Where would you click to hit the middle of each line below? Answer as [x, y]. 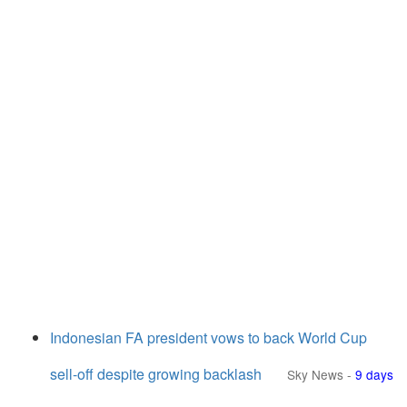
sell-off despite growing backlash [156, 374]
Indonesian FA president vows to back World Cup [208, 338]
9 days [374, 374]
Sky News [315, 374]
